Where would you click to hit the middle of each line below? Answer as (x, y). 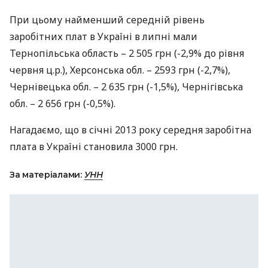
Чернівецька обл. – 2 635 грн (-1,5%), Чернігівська (126, 87)
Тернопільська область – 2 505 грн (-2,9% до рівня (127, 53)
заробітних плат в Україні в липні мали (103, 36)
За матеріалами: (47, 175)
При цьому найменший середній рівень (107, 20)
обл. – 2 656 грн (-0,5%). (63, 103)
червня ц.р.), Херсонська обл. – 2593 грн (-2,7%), (120, 70)
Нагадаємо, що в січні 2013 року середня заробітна (130, 130)
